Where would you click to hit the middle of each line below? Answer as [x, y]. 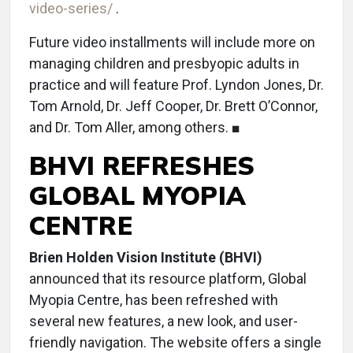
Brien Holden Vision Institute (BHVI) [146, 257]
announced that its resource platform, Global [168, 279]
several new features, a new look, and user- [163, 321]
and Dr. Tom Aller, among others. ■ [135, 127]
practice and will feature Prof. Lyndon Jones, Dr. [176, 85]
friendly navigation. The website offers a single [175, 342]
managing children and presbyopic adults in [164, 63]
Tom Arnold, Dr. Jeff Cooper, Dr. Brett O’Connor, [173, 106]
